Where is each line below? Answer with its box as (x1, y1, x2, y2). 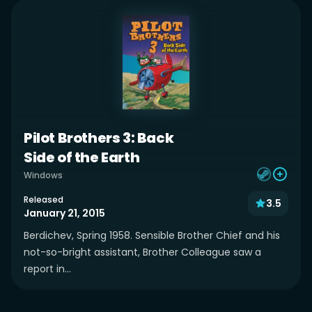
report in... (24, 262, 71, 276)
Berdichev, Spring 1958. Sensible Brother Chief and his (24, 228, 280, 243)
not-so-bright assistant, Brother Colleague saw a (24, 245, 261, 260)
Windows (24, 169, 63, 181)
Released (24, 193, 63, 205)
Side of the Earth (24, 147, 140, 167)
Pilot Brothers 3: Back (24, 127, 174, 148)
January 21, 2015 (24, 205, 105, 220)
